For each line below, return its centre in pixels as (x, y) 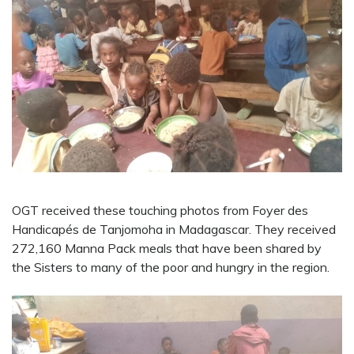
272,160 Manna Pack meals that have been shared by (167, 249)
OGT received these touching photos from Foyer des (160, 211)
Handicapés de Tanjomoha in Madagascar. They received (174, 230)
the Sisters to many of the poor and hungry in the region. (171, 267)
